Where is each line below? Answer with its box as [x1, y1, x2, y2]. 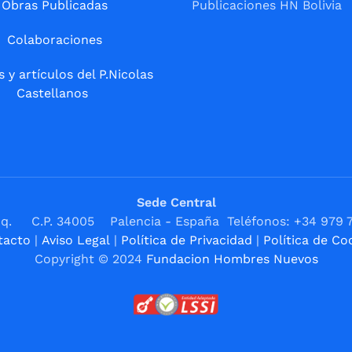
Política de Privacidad [120, 232, 252, 247]
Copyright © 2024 [34, 251, 146, 266]
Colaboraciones [6, 31, 102, 47]
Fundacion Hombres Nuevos [145, 251, 318, 266]
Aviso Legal [41, 232, 110, 247]
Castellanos [16, 85, 88, 101]
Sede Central [136, 194, 216, 210]
